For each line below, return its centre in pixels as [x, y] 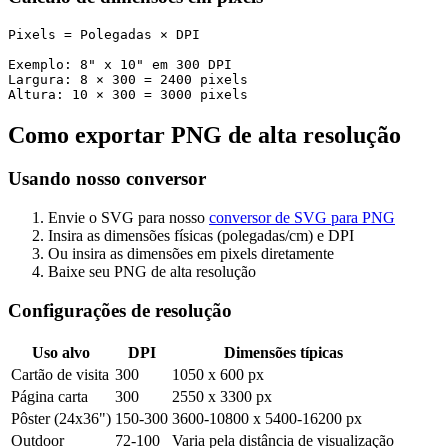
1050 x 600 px [218, 374]
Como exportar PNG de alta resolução [204, 134]
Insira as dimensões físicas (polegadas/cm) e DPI [201, 236]
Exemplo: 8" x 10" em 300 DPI [120, 64]
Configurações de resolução [120, 310]
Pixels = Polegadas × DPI [104, 34]
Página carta [49, 396]
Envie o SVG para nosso [128, 218]
